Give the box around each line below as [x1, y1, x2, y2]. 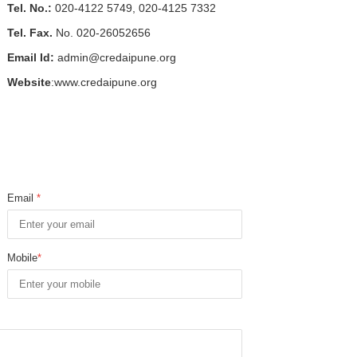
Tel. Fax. [7, 25, 53, 39]
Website [7, 75, 51, 88]
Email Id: [7, 50, 54, 64]
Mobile [7, 251, 37, 264]
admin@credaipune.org [54, 50, 176, 64]
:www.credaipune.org [51, 75, 157, 88]
